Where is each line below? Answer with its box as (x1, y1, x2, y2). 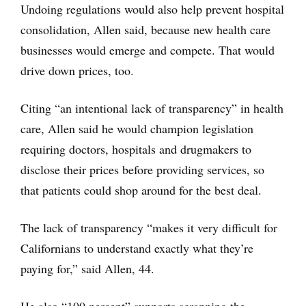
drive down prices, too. (20, 61, 134, 79)
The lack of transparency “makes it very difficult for (20, 219, 277, 236)
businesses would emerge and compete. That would (20, 41, 275, 58)
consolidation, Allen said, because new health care (20, 20, 270, 38)
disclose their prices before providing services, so (20, 161, 264, 178)
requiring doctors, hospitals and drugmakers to (20, 140, 251, 157)
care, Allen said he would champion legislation (20, 120, 253, 137)
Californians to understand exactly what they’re (20, 239, 253, 256)
